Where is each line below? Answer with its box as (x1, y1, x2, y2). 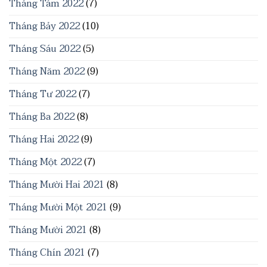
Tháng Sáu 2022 (9, 40, 80, 57)
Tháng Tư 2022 (9, 85, 76, 103)
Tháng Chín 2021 (9, 244, 85, 261)
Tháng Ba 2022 (9, 108, 74, 125)
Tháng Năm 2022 (9, 63, 85, 80)
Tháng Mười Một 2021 (9, 198, 107, 216)
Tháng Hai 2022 (9, 131, 79, 148)
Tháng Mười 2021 (9, 221, 87, 238)
